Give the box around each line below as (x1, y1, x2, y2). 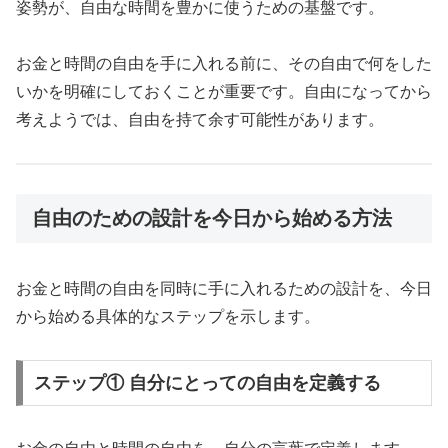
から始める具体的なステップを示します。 (16, 308, 320, 326)
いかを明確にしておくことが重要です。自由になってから (16, 83, 432, 101)
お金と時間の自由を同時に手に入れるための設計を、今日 (16, 280, 432, 298)
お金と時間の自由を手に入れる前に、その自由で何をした (16, 55, 432, 73)
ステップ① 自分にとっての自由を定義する (33, 372, 381, 393)
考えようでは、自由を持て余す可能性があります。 (16, 111, 384, 129)
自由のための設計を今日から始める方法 (32, 206, 392, 229)
